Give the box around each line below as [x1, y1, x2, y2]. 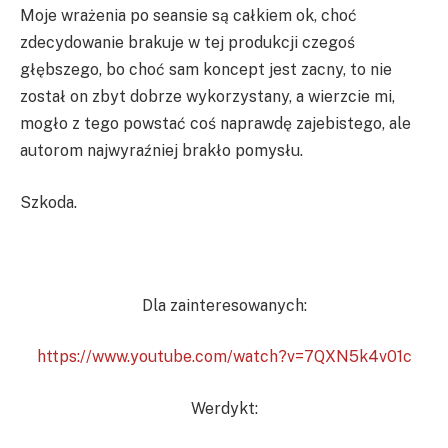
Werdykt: [190, 398, 258, 418]
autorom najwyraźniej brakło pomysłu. [20, 140, 303, 160]
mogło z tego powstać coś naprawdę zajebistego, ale [20, 113, 411, 133]
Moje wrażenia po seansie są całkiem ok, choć [20, 5, 357, 25]
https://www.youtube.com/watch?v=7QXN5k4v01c [36, 347, 412, 367]
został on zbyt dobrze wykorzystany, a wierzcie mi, [20, 86, 395, 106]
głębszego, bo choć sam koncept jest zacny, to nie [20, 59, 392, 79]
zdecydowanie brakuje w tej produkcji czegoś [20, 32, 355, 52]
